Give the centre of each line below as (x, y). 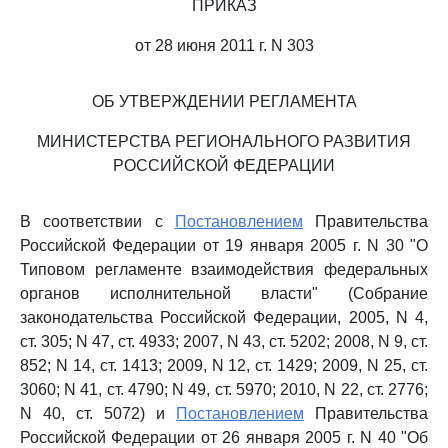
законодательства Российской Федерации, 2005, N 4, (224, 317)
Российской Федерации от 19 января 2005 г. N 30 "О (224, 245)
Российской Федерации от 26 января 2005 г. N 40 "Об (224, 437)
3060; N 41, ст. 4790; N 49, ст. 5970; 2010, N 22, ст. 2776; (224, 389)
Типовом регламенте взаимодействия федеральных (224, 269)
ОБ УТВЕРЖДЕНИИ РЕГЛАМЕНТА (224, 101)
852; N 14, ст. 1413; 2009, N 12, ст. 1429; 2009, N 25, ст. (224, 365)
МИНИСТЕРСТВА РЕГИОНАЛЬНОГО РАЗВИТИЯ (224, 141)
